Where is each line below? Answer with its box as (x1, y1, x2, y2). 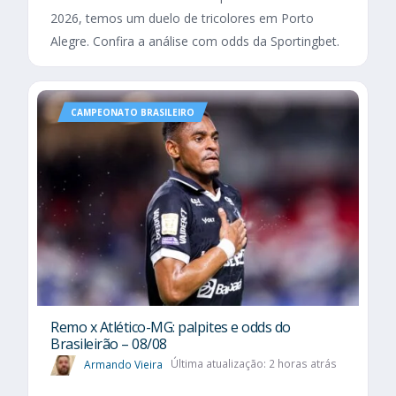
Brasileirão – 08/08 (50, 333, 167, 354)
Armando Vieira (84, 356, 163, 372)
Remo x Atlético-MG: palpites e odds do (50, 316, 291, 337)
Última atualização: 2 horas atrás (170, 356, 337, 372)
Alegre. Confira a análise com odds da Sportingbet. (50, 33, 339, 50)
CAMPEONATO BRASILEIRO (71, 106, 194, 119)
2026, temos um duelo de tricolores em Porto (50, 10, 314, 27)
